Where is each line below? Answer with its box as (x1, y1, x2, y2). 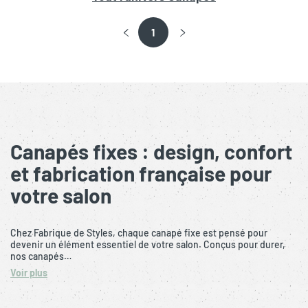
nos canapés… (10, 250, 71, 262)
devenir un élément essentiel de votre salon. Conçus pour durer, (10, 238, 285, 250)
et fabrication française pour (10, 160, 272, 186)
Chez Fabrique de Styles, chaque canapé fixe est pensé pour (10, 226, 267, 239)
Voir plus (10, 266, 47, 278)
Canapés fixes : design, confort (10, 138, 292, 164)
